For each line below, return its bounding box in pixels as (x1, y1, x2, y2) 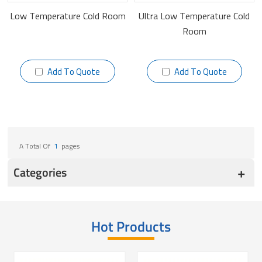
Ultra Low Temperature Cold (139, 9, 250, 23)
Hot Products (91, 216, 171, 237)
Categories (13, 163, 67, 182)
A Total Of (19, 141, 51, 151)
